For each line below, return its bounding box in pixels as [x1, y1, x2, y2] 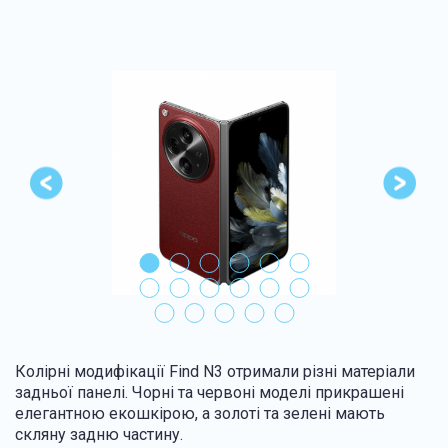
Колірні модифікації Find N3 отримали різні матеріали [15, 362, 415, 382]
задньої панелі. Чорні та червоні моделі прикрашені [15, 383, 404, 403]
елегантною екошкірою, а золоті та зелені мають [15, 404, 385, 424]
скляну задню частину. [15, 425, 183, 445]
